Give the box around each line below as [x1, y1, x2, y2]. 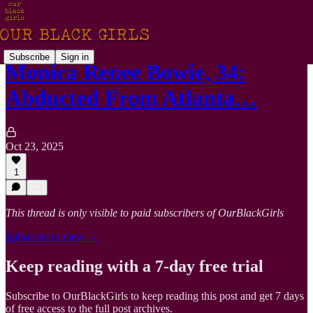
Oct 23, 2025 [6, 140, 64, 152]
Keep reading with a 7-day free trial [6, 256, 263, 275]
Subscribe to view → [6, 231, 99, 242]
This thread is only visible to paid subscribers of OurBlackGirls [6, 207, 284, 219]
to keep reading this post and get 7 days [128, 289, 304, 302]
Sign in [61, 51, 89, 62]
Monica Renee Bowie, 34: [6, 59, 246, 85]
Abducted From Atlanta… [6, 85, 257, 111]
